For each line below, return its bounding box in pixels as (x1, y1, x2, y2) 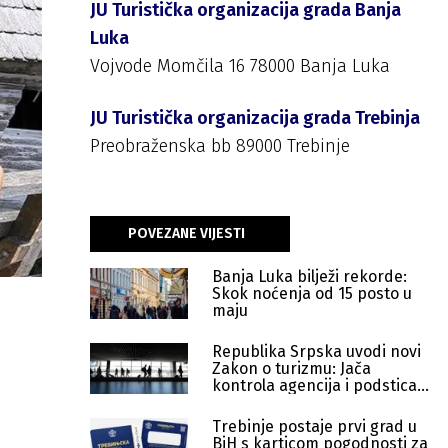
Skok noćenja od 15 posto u (212, 284, 412, 303)
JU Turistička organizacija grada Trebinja (90, 107, 420, 129)
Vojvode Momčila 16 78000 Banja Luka (90, 55, 390, 77)
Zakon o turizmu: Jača (212, 359, 371, 378)
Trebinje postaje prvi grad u (212, 417, 417, 436)
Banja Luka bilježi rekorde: (212, 267, 407, 286)
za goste (212, 393, 274, 412)
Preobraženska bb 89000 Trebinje (90, 135, 350, 157)
